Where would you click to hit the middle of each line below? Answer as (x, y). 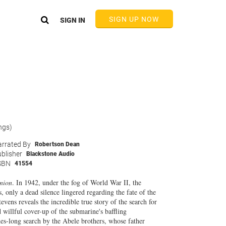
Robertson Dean (57, 144)
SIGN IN (72, 20)
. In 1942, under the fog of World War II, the (76, 182)
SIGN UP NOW (134, 19)
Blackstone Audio (50, 154)
